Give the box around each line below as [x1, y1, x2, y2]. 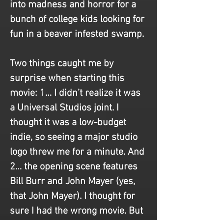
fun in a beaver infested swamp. [10, 28, 144, 40]
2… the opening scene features [10, 161, 140, 173]
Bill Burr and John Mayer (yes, [10, 175, 137, 188]
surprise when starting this [10, 72, 127, 84]
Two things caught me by [10, 57, 116, 70]
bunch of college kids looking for [10, 13, 147, 26]
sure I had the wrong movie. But [10, 205, 145, 217]
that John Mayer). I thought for [10, 190, 137, 202]
